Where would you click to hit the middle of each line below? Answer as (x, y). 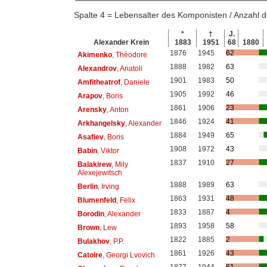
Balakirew (94, 164)
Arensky (92, 109)
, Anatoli (129, 68)
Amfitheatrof (99, 82)
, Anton (117, 109)
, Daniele (135, 82)
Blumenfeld (97, 200)
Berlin (87, 186)
